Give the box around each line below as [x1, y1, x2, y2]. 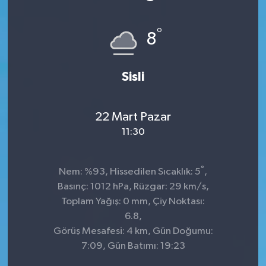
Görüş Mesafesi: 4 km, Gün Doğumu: [53, 226, 213, 237]
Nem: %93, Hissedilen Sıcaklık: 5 [59, 167, 201, 178]
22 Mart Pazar [95, 110, 171, 123]
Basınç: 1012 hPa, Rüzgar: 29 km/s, [57, 182, 209, 192]
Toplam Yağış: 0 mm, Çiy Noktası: [61, 197, 205, 207]
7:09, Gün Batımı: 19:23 [81, 241, 185, 252]
